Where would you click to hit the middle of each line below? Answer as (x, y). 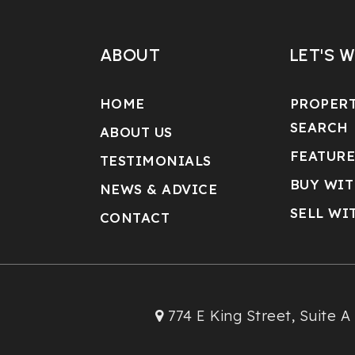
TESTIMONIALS (155, 160)
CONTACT (135, 218)
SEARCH (319, 127)
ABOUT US (136, 132)
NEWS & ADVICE (158, 189)
